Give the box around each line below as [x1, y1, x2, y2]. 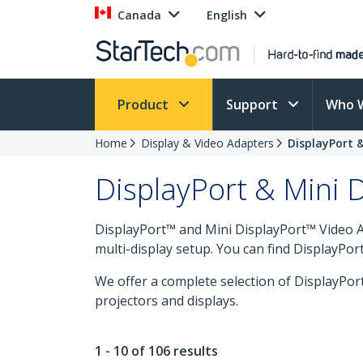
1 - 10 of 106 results [95, 342, 218, 360]
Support [226, 96, 281, 113]
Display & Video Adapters [141, 135, 274, 151]
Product [117, 96, 172, 113]
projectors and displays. [95, 292, 238, 310]
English [207, 7, 247, 23]
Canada [117, 7, 161, 23]
